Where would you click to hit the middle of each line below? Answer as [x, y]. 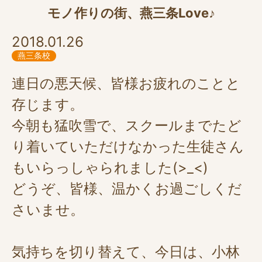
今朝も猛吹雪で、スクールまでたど [127, 125]
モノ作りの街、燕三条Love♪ [131, 13]
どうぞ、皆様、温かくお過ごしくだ [127, 189]
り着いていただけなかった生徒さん [128, 146]
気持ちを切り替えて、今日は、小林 [126, 252]
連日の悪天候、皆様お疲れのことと [126, 83]
